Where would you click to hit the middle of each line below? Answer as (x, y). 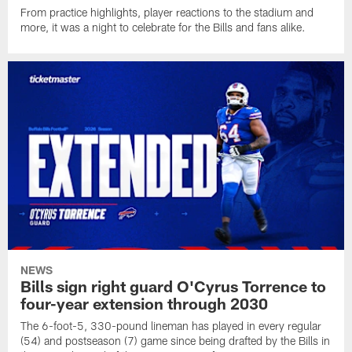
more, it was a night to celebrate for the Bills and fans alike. (163, 27)
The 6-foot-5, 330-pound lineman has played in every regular (171, 326)
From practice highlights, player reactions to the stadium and (167, 12)
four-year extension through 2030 (145, 304)
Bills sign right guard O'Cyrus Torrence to (174, 286)
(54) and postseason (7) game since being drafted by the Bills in (176, 341)
